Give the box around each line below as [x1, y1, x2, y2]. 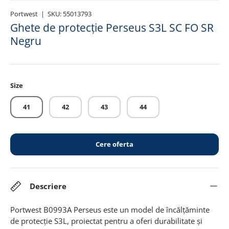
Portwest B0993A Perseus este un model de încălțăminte [10, 204, 210, 215]
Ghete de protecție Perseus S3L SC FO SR [10, 20, 214, 35]
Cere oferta [96, 139, 133, 149]
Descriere [30, 180, 66, 191]
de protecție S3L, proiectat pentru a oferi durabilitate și [10, 215, 202, 226]
